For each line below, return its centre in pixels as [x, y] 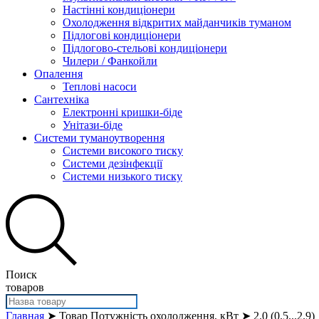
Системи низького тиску [122, 176]
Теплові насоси [100, 87]
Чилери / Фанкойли [110, 61]
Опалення [58, 74]
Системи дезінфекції [113, 163]
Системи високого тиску [123, 151]
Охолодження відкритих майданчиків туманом [177, 22]
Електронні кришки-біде [122, 112]
